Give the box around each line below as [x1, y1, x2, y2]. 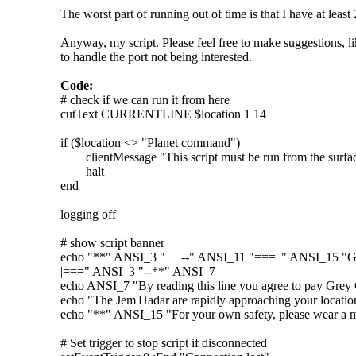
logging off [60, 207, 116, 221]
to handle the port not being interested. [60, 49, 252, 64]
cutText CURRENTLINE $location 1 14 [60, 106, 266, 121]
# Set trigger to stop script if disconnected [60, 335, 267, 350]
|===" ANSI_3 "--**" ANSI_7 [60, 264, 215, 278]
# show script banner [60, 235, 164, 250]
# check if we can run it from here [60, 92, 230, 106]
